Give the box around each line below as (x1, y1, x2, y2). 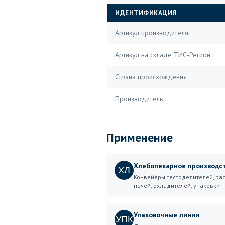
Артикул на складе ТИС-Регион (115, 50, 210, 59)
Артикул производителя (115, 28, 188, 37)
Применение (106, 130, 173, 145)
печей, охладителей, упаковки (134, 182, 220, 189)
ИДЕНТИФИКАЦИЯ (115, 9, 177, 17)
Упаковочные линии (134, 210, 199, 219)
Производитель (115, 94, 163, 103)
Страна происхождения (115, 72, 187, 81)
